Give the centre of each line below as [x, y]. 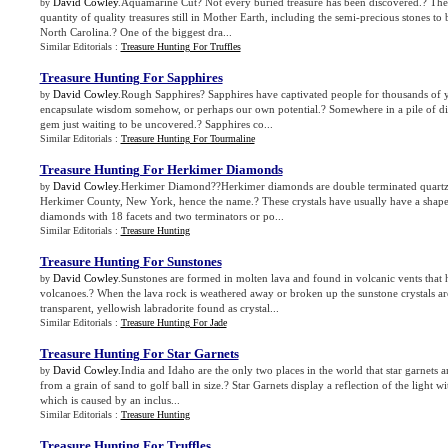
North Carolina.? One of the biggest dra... [135, 32]
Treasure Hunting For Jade [173, 322]
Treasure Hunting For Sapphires [131, 77]
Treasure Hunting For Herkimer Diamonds [161, 169]
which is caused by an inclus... [109, 400]
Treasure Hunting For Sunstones [130, 261]
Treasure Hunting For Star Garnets [139, 353]
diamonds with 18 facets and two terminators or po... [161, 216]
